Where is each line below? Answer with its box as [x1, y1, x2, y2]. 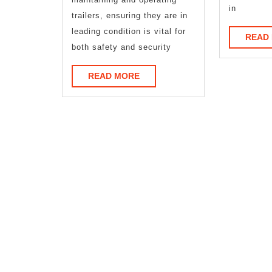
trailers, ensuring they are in [72, 10, 188, 20]
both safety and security [72, 42, 171, 52]
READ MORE [88, 70, 140, 81]
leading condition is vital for [72, 26, 186, 36]
